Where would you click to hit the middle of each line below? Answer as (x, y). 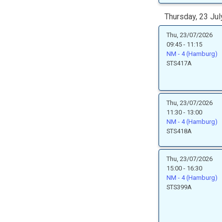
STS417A (179, 63)
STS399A (179, 187)
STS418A (179, 131)
